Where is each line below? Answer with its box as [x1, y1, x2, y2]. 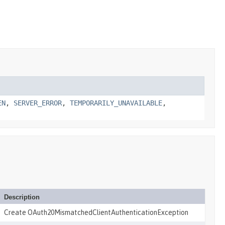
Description [4, 193, 40, 201]
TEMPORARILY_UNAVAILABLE [70, 99, 162, 107]
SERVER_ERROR [14, 99, 62, 107]
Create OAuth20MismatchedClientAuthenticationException [4, 208, 188, 216]
